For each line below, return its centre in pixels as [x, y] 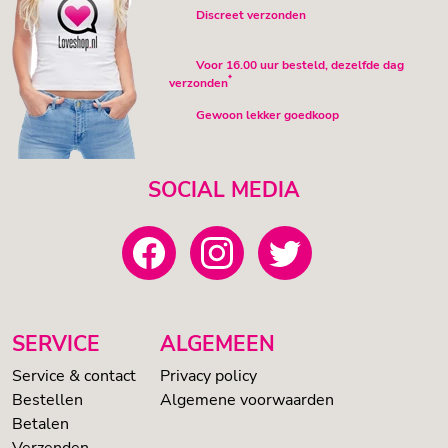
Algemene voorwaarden [247, 400]
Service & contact [74, 376]
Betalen [40, 424]
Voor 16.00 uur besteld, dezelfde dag [300, 64]
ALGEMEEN [217, 344]
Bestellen [47, 400]
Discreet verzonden [251, 14]
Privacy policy [208, 376]
